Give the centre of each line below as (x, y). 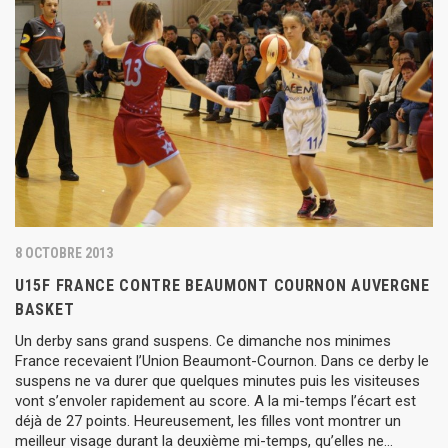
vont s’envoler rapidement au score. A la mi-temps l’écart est (215, 400)
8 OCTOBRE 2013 (64, 252)
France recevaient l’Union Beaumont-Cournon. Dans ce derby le (222, 360)
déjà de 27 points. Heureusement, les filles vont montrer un (208, 420)
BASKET (45, 309)
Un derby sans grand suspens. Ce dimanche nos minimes (203, 340)
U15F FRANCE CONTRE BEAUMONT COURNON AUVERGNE (222, 285)
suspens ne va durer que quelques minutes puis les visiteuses (217, 380)
